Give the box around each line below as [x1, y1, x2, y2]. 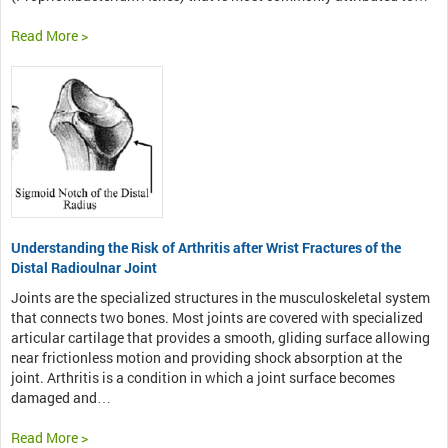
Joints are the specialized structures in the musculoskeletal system [11, 288, 430, 308]
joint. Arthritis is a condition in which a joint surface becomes [11, 368, 395, 388]
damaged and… [11, 388, 111, 408]
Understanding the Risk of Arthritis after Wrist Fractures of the [11, 238, 401, 258]
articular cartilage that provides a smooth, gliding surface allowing [11, 328, 430, 348]
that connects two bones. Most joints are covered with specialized [11, 308, 423, 328]
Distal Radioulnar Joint [11, 258, 157, 278]
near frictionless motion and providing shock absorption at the [11, 348, 402, 368]
